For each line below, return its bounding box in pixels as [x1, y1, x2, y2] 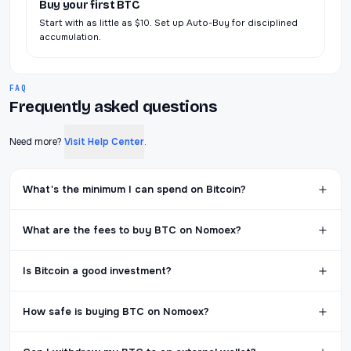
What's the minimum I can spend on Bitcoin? [23, 183, 246, 197]
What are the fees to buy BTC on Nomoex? [23, 223, 241, 237]
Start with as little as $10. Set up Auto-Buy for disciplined [39, 17, 298, 30]
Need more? [9, 135, 64, 148]
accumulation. [39, 31, 101, 44]
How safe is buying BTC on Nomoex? [23, 305, 209, 319]
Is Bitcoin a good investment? [23, 264, 172, 278]
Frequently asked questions [9, 97, 217, 117]
